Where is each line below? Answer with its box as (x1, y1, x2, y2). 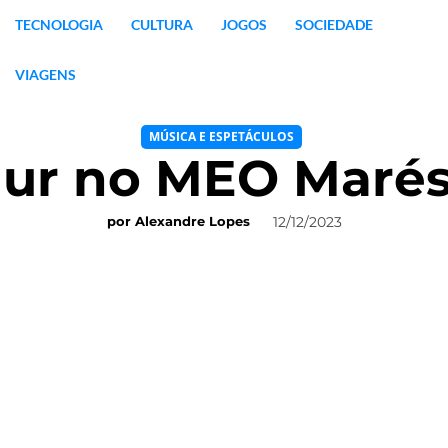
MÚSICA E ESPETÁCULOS (149, 128, 294, 145)
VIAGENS (14, 66, 76, 83)
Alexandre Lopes (134, 213, 250, 230)
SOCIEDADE (294, 16, 373, 33)
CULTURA (130, 16, 193, 33)
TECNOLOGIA (14, 16, 103, 33)
